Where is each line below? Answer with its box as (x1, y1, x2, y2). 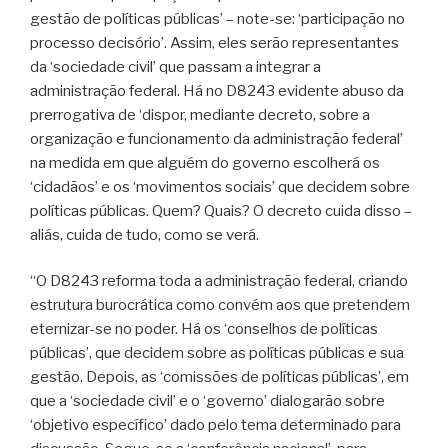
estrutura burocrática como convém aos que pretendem (30, 296, 410, 315)
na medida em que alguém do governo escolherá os (30, 153, 380, 172)
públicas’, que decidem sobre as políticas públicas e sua (30, 344, 404, 363)
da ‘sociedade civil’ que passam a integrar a (30, 57, 321, 76)
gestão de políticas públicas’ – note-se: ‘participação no (30, 9, 405, 28)
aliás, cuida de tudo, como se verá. (30, 225, 259, 244)
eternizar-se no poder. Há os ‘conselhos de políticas (30, 320, 378, 339)
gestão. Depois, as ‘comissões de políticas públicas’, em (30, 368, 409, 387)
